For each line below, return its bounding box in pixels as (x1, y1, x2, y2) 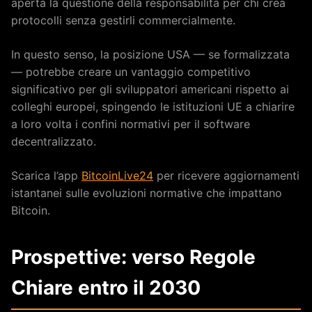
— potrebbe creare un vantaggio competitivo (11, 64, 251, 79)
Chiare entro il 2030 (11, 275, 201, 299)
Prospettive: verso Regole (11, 244, 256, 269)
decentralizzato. (11, 134, 96, 148)
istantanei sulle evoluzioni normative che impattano (11, 185, 282, 200)
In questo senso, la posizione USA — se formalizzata (11, 47, 290, 61)
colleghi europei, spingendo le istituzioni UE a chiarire (11, 99, 295, 114)
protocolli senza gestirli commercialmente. (11, 13, 235, 27)
